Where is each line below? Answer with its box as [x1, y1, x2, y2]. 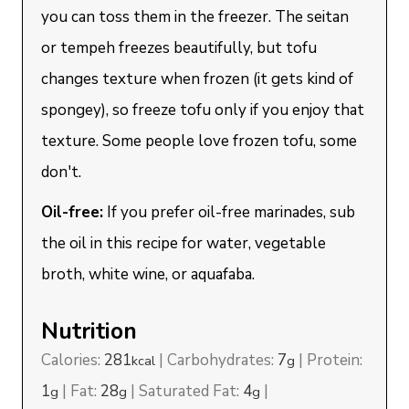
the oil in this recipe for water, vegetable [41, 233, 327, 254]
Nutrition [41, 316, 138, 347]
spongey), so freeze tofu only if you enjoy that [41, 100, 365, 121]
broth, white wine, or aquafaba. [41, 264, 256, 285]
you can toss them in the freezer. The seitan [41, 6, 350, 27]
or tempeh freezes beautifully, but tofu [41, 37, 318, 58]
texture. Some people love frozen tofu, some [41, 131, 358, 152]
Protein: [307, 350, 363, 371]
